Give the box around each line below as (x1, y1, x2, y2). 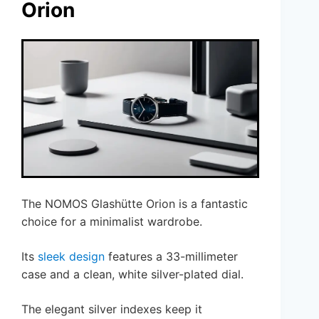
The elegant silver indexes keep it (21, 302, 202, 317)
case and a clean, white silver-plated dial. (21, 267, 244, 282)
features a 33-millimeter (105, 249, 238, 264)
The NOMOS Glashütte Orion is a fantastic (21, 197, 248, 211)
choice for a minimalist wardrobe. (21, 214, 202, 229)
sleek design (38, 249, 105, 264)
